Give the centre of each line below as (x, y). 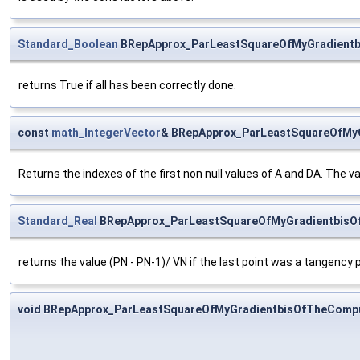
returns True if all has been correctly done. (127, 85)
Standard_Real (57, 221)
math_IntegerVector (106, 132)
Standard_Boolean (68, 44)
